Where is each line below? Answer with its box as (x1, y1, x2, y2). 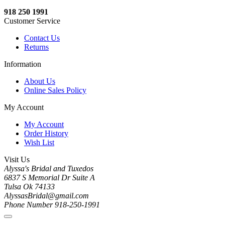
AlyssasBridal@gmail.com (4, 191, 89, 200)
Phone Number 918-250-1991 (4, 200, 100, 209)
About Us (24, 76, 55, 85)
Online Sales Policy (24, 85, 86, 94)
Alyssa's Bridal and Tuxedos (4, 164, 93, 173)
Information (4, 59, 41, 68)
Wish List (24, 138, 54, 147)
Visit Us (4, 155, 30, 164)
